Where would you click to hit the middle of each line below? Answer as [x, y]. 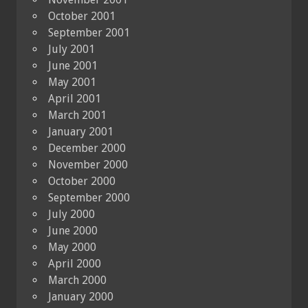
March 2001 [77, 115]
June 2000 [73, 230]
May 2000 [72, 247]
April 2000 [75, 263]
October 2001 [82, 16]
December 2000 [87, 148]
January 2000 [81, 296]
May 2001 [72, 82]
